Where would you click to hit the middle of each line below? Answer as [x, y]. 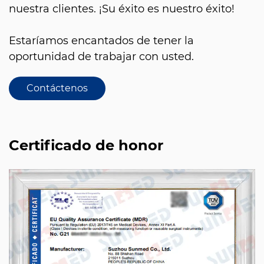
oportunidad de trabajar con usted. [101, 56]
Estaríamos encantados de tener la [101, 40]
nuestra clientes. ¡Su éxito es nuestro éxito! [122, 9]
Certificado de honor [86, 145]
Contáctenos [57, 88]
